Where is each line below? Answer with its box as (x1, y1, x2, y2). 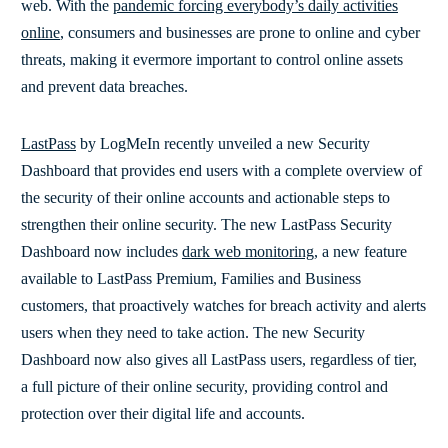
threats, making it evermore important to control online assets (21, 50, 403, 68)
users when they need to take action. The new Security (21, 323, 365, 341)
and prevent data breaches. (21, 77, 188, 95)
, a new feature (314, 242, 407, 260)
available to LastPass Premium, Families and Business (21, 269, 361, 287)
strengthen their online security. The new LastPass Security (21, 215, 392, 233)
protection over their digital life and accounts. (21, 404, 305, 422)
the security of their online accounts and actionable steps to (21, 188, 390, 206)
